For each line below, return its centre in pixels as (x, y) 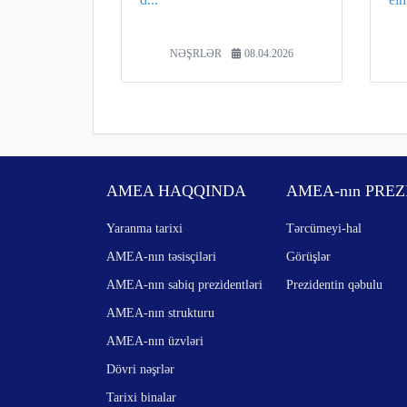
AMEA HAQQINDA (176, 191)
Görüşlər (309, 256)
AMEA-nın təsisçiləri (161, 256)
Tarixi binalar (141, 397)
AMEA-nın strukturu (160, 313)
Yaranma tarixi (144, 228)
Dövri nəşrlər (140, 369)
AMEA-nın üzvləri (155, 341)
